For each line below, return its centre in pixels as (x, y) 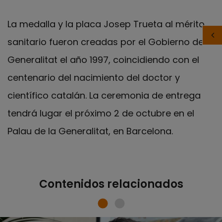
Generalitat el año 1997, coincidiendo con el (103, 59)
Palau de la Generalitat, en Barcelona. (90, 131)
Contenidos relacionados (111, 184)
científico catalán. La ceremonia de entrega (104, 95)
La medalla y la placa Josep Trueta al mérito (106, 24)
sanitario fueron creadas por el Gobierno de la (111, 42)
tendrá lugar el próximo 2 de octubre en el (101, 113)
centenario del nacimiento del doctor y (94, 77)
